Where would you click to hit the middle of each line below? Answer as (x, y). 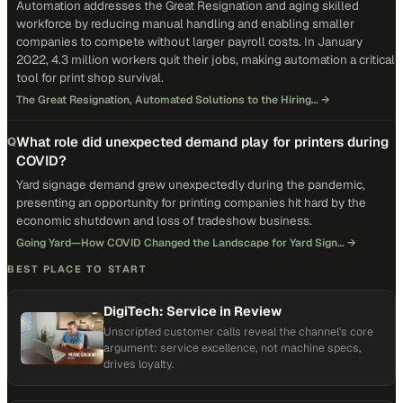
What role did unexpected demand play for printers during (202, 142)
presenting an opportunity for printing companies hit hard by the (191, 202)
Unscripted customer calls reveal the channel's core (238, 331)
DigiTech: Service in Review (193, 311)
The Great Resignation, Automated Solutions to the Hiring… (167, 100)
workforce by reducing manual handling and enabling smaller (185, 23)
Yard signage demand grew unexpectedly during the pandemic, (191, 184)
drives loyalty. (139, 364)
